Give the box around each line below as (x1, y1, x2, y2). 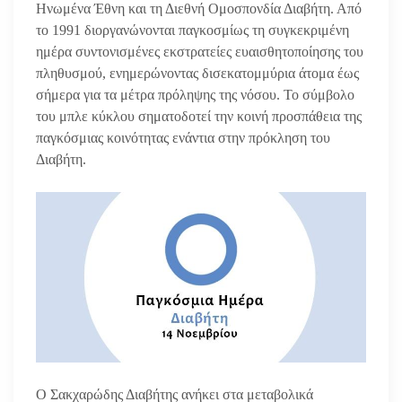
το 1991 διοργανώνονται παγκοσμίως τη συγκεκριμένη (36, 22, 349, 38)
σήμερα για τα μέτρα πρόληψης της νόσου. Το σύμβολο (36, 86, 354, 102)
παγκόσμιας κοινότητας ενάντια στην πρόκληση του (36, 129, 330, 145)
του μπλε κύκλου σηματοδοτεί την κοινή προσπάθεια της (36, 108, 362, 124)
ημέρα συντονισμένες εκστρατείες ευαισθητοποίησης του (36, 43, 363, 59)
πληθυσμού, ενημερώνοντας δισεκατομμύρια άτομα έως (36, 65, 359, 81)
